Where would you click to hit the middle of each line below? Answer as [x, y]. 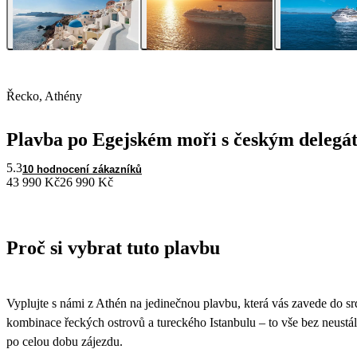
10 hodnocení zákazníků [82, 170]
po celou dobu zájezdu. [65, 341]
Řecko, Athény [44, 96]
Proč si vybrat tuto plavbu [113, 248]
